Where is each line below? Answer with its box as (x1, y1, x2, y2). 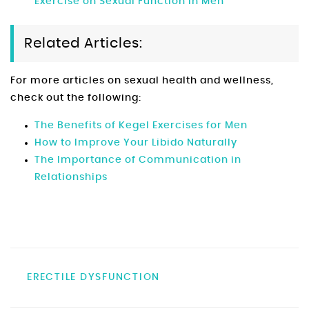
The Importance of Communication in (34, 154, 241, 165)
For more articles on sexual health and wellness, (10, 75, 274, 86)
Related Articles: (24, 36, 143, 50)
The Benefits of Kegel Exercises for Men (34, 120, 248, 130)
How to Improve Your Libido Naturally (34, 137, 237, 148)
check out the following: (10, 92, 141, 103)
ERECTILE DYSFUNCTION (27, 272, 161, 282)
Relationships (34, 172, 108, 182)
